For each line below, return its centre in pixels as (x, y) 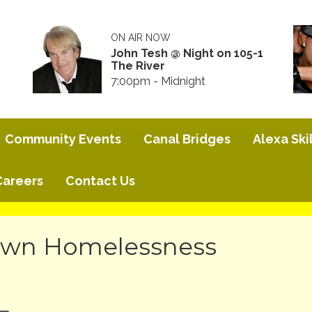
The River (138, 65)
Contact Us (100, 181)
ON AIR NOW (141, 37)
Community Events (63, 139)
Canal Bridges (187, 139)
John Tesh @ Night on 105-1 (187, 53)
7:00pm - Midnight (158, 81)
